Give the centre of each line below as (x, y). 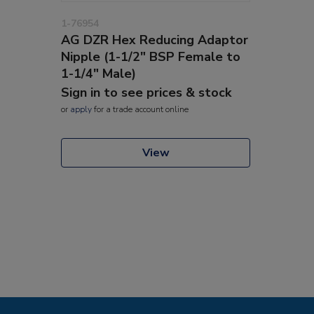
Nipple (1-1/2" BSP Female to (151, 56)
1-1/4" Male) (98, 73)
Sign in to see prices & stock (146, 92)
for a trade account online (140, 109)
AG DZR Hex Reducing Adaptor (155, 40)
